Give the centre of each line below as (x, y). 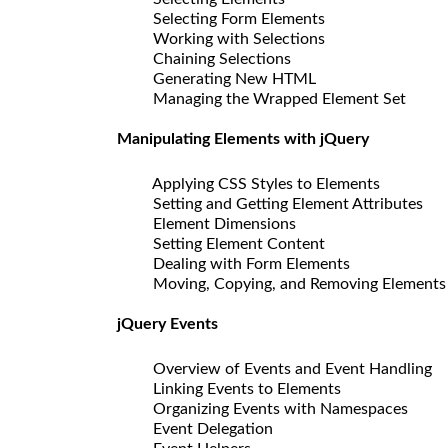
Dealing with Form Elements (243, 263)
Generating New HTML (226, 78)
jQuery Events (167, 323)
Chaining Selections (214, 58)
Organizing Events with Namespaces (272, 408)
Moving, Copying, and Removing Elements (291, 283)
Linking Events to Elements (239, 388)
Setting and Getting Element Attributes (280, 203)
